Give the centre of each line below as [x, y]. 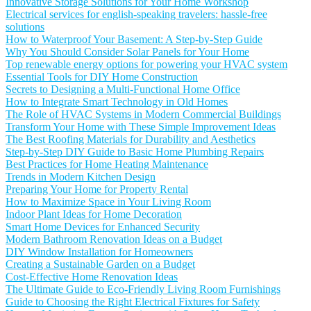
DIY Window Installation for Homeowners [99, 252]
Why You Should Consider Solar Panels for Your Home [127, 52]
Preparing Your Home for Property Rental [97, 189]
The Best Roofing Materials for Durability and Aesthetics [131, 139]
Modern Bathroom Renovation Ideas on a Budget [114, 239]
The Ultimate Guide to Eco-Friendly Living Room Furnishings [143, 289]
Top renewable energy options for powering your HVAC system [146, 64]
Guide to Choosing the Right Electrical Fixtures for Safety [133, 302]
